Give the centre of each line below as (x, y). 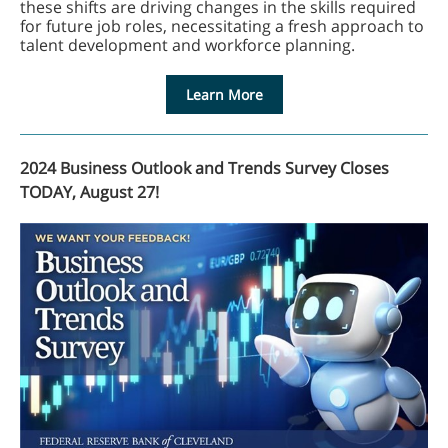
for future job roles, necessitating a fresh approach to (222, 26)
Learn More (224, 94)
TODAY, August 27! (89, 192)
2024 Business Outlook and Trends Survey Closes (204, 168)
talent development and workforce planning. (189, 45)
